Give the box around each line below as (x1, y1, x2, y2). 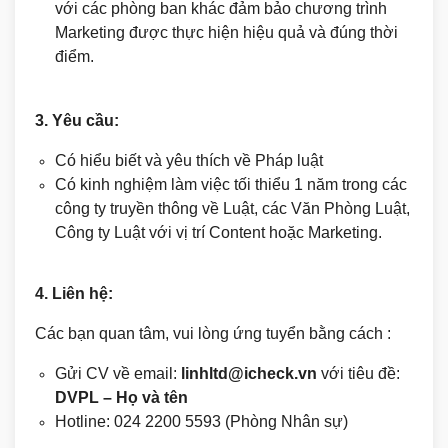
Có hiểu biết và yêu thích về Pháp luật (55, 152, 323, 169)
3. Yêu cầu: (35, 112, 119, 129)
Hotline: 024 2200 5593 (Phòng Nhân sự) (55, 413, 348, 430)
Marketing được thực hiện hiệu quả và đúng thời (55, 24, 398, 41)
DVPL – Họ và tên (55, 389, 188, 406)
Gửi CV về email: (55, 365, 181, 382)
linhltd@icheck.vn (181, 365, 317, 382)
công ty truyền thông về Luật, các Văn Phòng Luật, (55, 200, 410, 217)
